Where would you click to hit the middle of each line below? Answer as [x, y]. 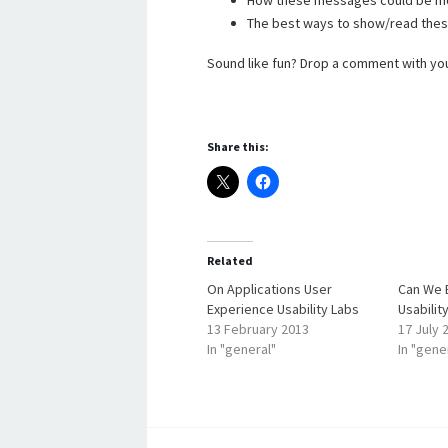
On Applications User [269, 289]
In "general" [241, 349]
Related [230, 260]
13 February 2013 [258, 329]
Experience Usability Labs [283, 309]
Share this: [238, 146]
